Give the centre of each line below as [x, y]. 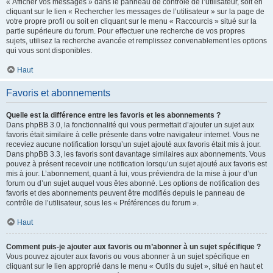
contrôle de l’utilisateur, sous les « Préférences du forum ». [102, 203]
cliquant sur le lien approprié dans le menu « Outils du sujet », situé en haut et [134, 266]
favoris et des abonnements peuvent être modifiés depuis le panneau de [126, 193]
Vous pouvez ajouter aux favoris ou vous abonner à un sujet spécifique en [128, 257]
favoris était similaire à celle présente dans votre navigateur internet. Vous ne [133, 135]
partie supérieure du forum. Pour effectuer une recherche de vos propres [126, 31]
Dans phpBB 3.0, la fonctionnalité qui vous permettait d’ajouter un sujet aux [130, 125]
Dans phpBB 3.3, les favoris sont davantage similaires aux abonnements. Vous [136, 154]
